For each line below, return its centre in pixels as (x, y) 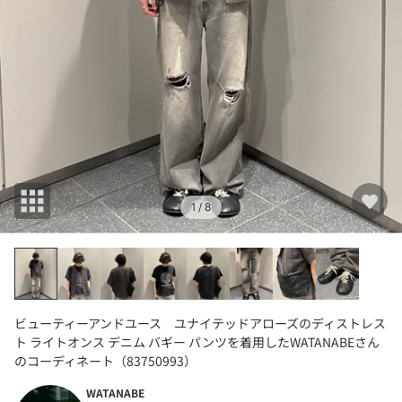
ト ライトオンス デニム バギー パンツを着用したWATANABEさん (197, 341)
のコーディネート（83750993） (105, 360)
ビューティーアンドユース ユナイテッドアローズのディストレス (200, 323)
